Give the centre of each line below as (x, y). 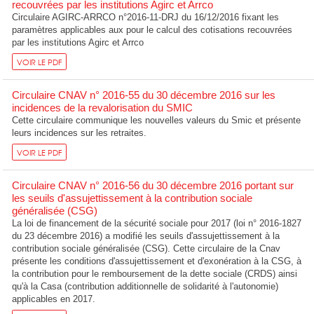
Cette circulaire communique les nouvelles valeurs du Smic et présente (157, 121)
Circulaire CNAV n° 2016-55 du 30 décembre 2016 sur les (144, 95)
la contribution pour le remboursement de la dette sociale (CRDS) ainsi (155, 274)
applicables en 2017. (54, 299)
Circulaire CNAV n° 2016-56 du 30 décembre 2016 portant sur (153, 186)
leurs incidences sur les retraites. (80, 133)
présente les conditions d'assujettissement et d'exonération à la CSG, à (157, 261)
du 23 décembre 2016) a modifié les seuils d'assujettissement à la (146, 236)
